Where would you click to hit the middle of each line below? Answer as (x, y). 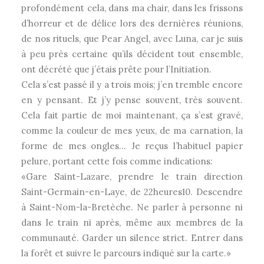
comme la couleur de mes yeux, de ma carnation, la (132, 131)
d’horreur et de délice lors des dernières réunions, (132, 23)
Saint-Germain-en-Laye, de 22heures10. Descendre (132, 192)
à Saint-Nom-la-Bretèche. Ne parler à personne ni (132, 207)
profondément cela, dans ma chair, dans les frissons (132, 8)
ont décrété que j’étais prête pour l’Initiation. (116, 69)
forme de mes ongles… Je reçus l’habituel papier (132, 146)
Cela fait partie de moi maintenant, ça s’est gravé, (132, 115)
